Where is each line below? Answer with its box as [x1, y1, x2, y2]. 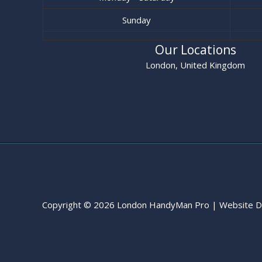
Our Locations [154, 42, 236, 58]
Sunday [122, 14, 151, 26]
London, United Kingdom [146, 59, 245, 71]
